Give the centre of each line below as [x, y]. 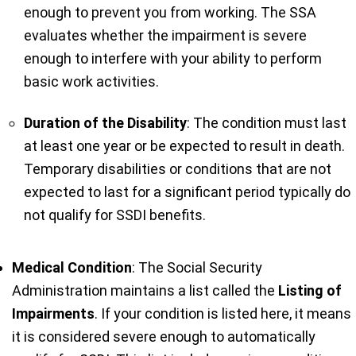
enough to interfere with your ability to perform [173, 58]
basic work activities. [91, 81]
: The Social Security [197, 267]
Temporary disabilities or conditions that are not [178, 168]
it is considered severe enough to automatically [164, 336]
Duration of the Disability [105, 122]
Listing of [310, 290]
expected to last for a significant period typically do [187, 192]
